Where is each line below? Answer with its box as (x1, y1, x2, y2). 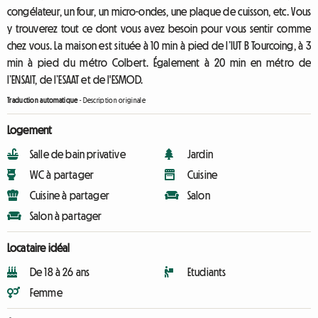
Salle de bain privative (30, 148, 126, 160)
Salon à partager (30, 210, 102, 221)
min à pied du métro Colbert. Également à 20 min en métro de (7, 57, 311, 68)
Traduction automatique (7, 97, 78, 104)
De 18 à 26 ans (30, 266, 90, 278)
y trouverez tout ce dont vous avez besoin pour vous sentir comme (7, 23, 311, 34)
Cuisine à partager (30, 190, 109, 201)
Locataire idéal (7, 242, 70, 253)
